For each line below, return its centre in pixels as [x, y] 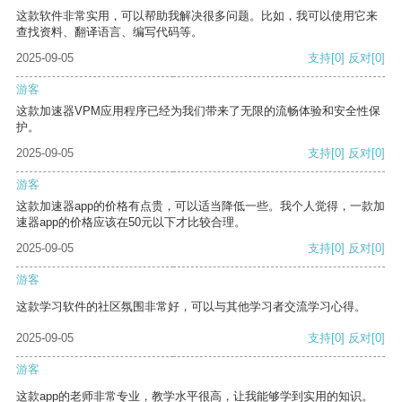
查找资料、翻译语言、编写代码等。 [109, 32]
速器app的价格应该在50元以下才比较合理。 [131, 223]
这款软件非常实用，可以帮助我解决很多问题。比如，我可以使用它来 [197, 16]
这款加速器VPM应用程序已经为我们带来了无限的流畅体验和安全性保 [198, 111]
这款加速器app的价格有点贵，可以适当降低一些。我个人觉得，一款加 [201, 206]
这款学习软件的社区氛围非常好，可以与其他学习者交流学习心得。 [191, 307]
